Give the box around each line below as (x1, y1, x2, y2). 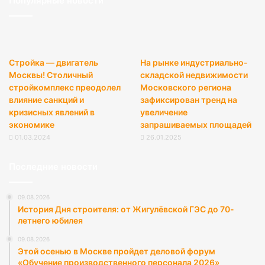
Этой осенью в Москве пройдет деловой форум (18, 246, 215, 256)
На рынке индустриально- (140, 57, 248, 67)
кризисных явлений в (9, 107, 95, 117)
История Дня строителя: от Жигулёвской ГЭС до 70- (18, 204, 234, 214)
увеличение (140, 107, 188, 117)
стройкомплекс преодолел (9, 82, 121, 92)
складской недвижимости (140, 70, 248, 80)
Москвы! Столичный (9, 70, 93, 80)
